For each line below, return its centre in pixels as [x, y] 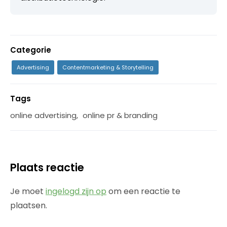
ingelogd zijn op [76, 191]
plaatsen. [29, 205]
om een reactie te [143, 191]
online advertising [43, 115]
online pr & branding [120, 115]
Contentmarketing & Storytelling [108, 67]
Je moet [28, 191]
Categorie [31, 50]
